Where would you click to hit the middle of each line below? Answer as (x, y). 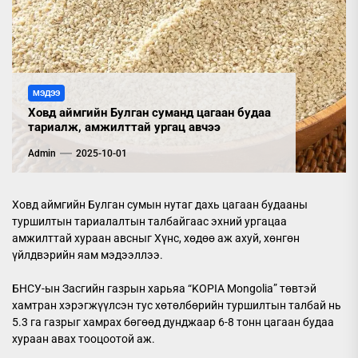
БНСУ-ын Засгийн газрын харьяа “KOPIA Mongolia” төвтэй (164, 288)
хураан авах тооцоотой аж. (84, 339)
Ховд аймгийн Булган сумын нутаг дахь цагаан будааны (160, 205)
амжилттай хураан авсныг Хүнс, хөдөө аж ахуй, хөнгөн (156, 238)
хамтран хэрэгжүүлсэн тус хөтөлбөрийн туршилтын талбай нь (177, 305)
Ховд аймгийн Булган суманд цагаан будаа (149, 113)
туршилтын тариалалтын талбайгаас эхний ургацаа (149, 221)
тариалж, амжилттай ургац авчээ (124, 127)
